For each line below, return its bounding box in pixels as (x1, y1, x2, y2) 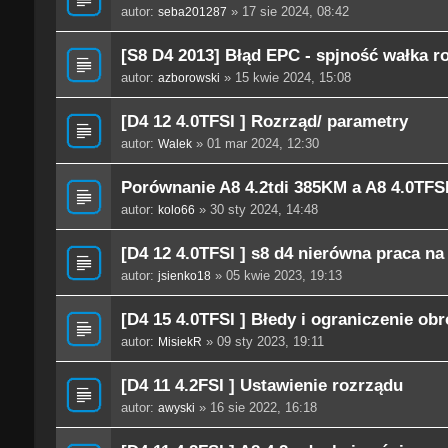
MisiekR (157, 335, 202, 350)
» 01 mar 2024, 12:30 (191, 136, 319, 152)
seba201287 (157, 5, 227, 20)
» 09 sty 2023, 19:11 (201, 334, 324, 350)
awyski (157, 401, 195, 416)
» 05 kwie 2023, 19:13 (210, 268, 342, 284)
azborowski (157, 71, 220, 86)
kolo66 (157, 203, 195, 218)
